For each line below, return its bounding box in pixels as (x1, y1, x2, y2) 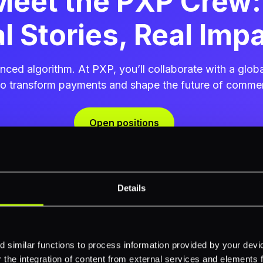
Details (117, 183, 146, 193)
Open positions (89, 117, 160, 129)
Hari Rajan (21, 234, 89, 251)
